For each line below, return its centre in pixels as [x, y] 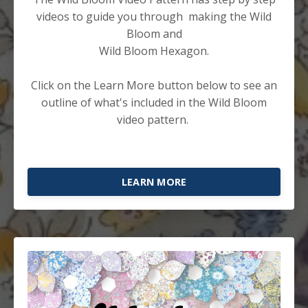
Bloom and [154, 33]
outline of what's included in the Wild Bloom [154, 102]
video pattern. [154, 119]
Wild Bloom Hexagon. [154, 51]
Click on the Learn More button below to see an [154, 85]
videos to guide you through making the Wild [154, 16]
